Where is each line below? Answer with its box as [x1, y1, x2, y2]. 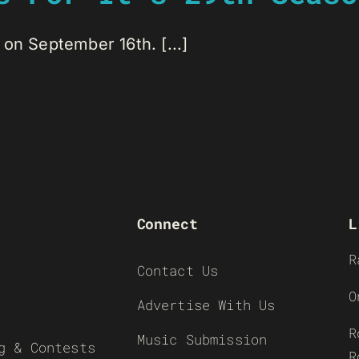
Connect [136, 213, 198, 233]
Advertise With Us [136, 295, 276, 314]
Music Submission [136, 329, 268, 349]
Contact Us [136, 260, 219, 280]
